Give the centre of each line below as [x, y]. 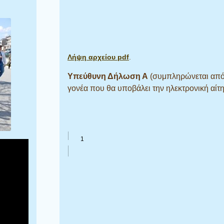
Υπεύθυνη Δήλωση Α [108, 76]
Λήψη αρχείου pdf [98, 57]
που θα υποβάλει [121, 88]
